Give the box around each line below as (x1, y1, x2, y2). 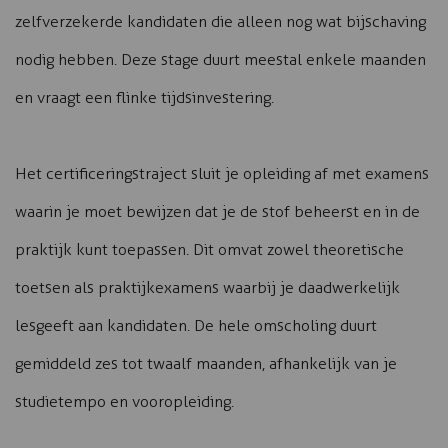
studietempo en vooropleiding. (15, 392, 234, 411)
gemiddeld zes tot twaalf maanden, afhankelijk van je (15, 354, 397, 373)
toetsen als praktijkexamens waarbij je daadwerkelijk (15, 278, 400, 297)
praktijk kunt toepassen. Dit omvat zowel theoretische (15, 240, 404, 259)
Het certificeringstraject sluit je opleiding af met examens (15, 164, 429, 183)
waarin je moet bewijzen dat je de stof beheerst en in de (15, 202, 420, 221)
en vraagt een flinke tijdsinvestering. (15, 88, 274, 107)
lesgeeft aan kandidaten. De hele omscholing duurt (15, 316, 377, 335)
